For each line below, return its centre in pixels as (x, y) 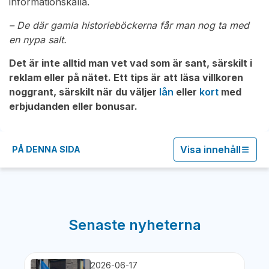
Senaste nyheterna (134, 225)
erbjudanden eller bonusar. (73, 107)
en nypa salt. (38, 40)
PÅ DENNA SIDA (46, 150)
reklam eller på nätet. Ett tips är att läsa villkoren (126, 78)
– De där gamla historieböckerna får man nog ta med (129, 26)
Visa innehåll (210, 150)
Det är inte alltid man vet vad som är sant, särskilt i (131, 63)
